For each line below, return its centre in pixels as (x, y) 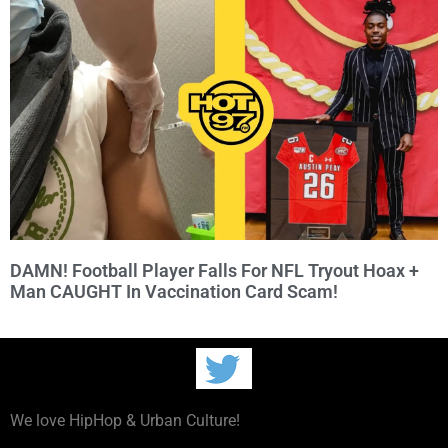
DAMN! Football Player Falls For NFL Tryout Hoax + (214, 271)
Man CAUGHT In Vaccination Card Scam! (174, 292)
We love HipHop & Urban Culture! (125, 421)
